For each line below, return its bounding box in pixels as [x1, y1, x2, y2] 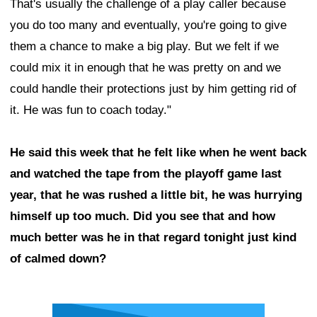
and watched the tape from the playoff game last [10, 167, 282, 181]
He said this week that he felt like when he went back [10, 146, 306, 160]
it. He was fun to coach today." [10, 103, 171, 117]
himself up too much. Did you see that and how [10, 209, 275, 224]
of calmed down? [10, 252, 106, 266]
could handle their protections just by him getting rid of [10, 82, 296, 96]
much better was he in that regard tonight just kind [10, 231, 296, 245]
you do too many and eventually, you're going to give [10, 18, 287, 33]
